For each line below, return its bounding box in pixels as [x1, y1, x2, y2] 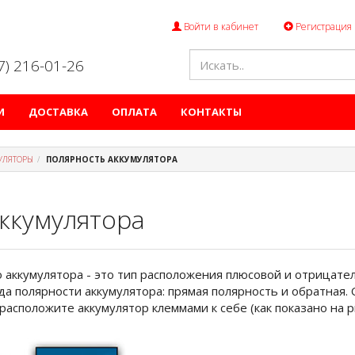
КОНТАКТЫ [181, 105, 242, 119]
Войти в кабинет [181, 20, 258, 33]
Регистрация [293, 20, 352, 33]
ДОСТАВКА [29, 105, 88, 119]
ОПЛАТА [112, 105, 157, 119]
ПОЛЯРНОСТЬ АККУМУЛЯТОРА [46, 154, 177, 165]
